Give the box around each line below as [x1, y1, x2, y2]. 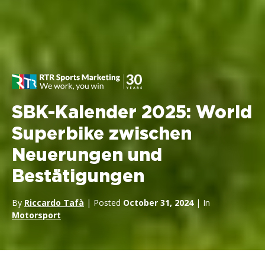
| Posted [84, 197, 123, 208]
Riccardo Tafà [24, 197, 84, 208]
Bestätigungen [12, 168, 144, 186]
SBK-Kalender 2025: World [12, 104, 252, 122]
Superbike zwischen [12, 125, 192, 143]
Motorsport [12, 209, 61, 221]
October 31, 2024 [123, 197, 193, 208]
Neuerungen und [12, 147, 162, 164]
